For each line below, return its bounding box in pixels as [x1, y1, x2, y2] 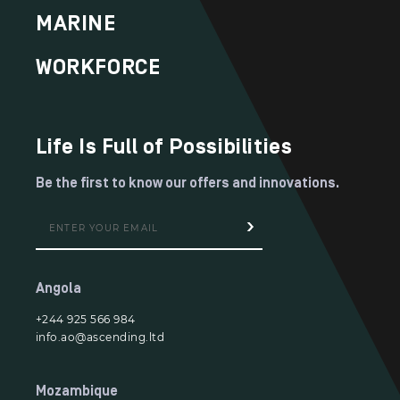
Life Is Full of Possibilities [36, 135, 293, 159]
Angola [36, 280, 81, 296]
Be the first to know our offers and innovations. [36, 175, 339, 191]
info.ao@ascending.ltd [36, 330, 165, 344]
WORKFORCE [36, 55, 161, 79]
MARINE [36, 12, 116, 36]
